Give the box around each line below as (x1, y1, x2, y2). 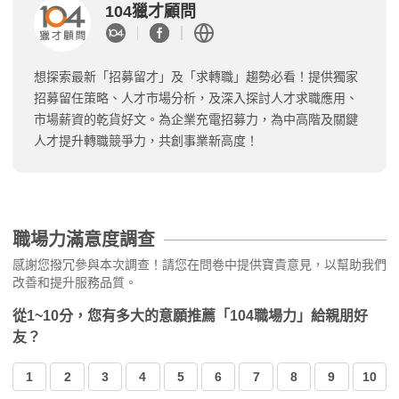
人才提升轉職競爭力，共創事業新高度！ (34, 133, 258, 148)
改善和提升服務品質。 (12, 274, 137, 289)
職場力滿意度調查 (12, 229, 155, 249)
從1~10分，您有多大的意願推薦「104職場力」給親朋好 (12, 307, 368, 323)
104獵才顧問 (105, 3, 196, 21)
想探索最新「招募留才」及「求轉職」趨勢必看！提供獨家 (34, 69, 358, 84)
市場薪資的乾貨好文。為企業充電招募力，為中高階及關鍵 (34, 111, 358, 126)
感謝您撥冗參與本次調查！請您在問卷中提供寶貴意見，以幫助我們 (12, 256, 387, 272)
